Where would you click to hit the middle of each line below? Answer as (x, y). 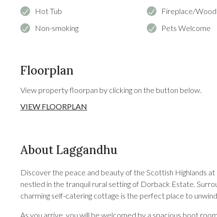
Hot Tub (48, 11)
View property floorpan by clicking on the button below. (111, 90)
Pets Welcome (186, 28)
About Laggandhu (69, 150)
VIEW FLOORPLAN (54, 106)
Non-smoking (57, 28)
